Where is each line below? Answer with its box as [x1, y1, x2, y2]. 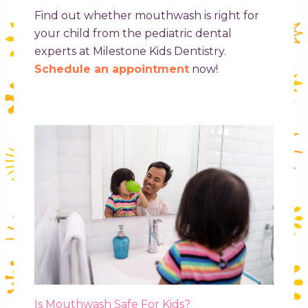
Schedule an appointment [34, 63, 189, 76]
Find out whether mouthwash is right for [34, 9, 259, 23]
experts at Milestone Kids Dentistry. [34, 45, 226, 58]
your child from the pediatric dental [34, 27, 232, 41]
